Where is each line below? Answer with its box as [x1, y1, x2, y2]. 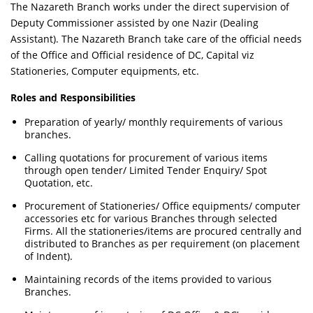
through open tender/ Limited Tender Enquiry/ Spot [24, 163, 268, 177]
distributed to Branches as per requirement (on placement [24, 237, 300, 250]
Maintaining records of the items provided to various [24, 272, 272, 286]
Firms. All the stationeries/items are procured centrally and [24, 224, 303, 238]
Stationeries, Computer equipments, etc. [10, 64, 205, 78]
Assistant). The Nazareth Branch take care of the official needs [10, 32, 303, 45]
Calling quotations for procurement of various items [24, 151, 268, 164]
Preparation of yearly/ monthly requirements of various [24, 115, 284, 129]
